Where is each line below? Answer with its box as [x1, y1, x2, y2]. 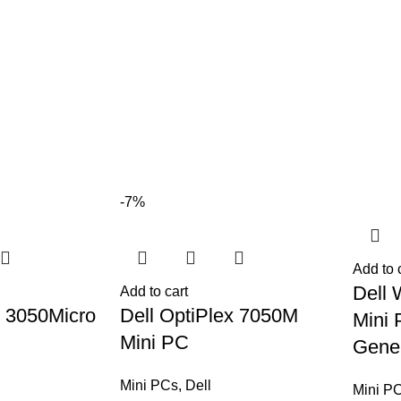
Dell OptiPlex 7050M [119, 304, 298, 327]
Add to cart [119, 284, 188, 299]
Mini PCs [119, 378, 178, 393]
